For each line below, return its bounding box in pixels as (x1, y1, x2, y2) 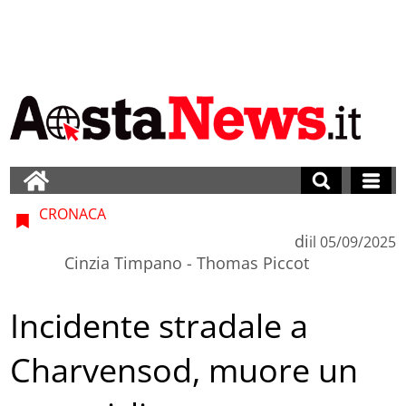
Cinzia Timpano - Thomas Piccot (63, 251, 309, 274)
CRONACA (35, 203, 107, 224)
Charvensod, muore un (10, 348, 359, 393)
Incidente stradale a (10, 304, 309, 349)
